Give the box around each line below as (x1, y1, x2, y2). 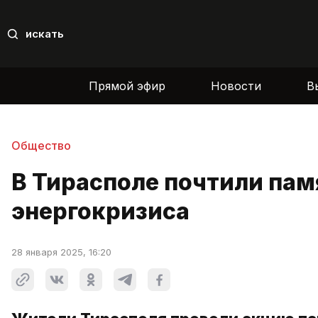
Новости (211, 78, 261, 93)
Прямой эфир (89, 78, 165, 93)
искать (26, 27, 64, 41)
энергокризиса (11, 197, 190, 226)
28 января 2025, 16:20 (11, 246, 111, 258)
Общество (11, 138, 71, 153)
